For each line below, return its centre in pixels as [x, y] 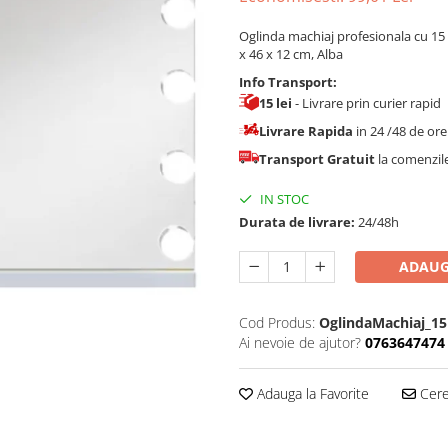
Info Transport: [288, 82]
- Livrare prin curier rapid [368, 103]
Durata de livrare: [297, 222]
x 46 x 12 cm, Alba [291, 54]
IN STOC [283, 199]
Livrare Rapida [307, 131]
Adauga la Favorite [311, 393]
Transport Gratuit [318, 159]
